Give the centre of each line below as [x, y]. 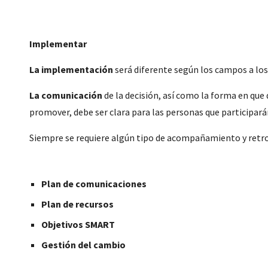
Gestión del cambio [84, 245]
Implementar [58, 44]
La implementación [71, 69]
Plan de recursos [78, 204]
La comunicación [67, 95]
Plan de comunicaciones [94, 184]
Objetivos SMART [78, 224]
